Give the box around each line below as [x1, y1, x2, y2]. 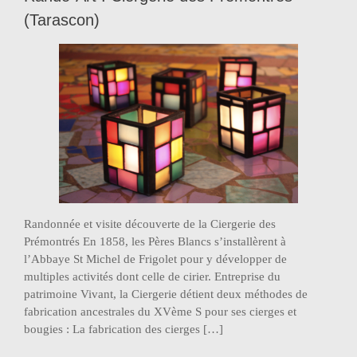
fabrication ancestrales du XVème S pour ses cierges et [24, 305, 296, 318]
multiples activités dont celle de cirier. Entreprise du [24, 270, 280, 283]
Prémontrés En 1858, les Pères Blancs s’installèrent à [24, 235, 286, 248]
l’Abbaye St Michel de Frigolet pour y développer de [24, 253, 287, 265]
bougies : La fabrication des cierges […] [24, 323, 223, 335]
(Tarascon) [24, 11, 100, 29]
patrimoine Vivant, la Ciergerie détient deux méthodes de [24, 288, 308, 300]
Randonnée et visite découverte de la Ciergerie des [24, 218, 276, 230]
